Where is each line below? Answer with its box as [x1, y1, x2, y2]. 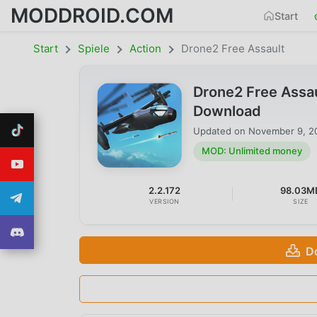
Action [129, 42, 161, 55]
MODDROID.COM [11, 3, 173, 28]
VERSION [149, 197, 180, 206]
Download [193, 103, 261, 120]
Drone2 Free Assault [181, 42, 284, 55]
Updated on [193, 125, 248, 137]
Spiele [78, 42, 110, 55]
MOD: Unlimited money [202, 145, 302, 157]
